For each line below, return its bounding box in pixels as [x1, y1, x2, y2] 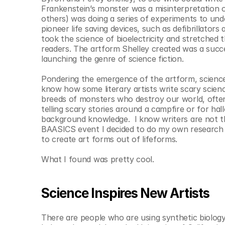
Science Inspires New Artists [41, 185, 209, 201]
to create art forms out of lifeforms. [41, 134, 178, 144]
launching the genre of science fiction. [41, 54, 184, 64]
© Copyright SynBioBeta [31, 2, 124, 12]
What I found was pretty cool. [41, 154, 154, 164]
